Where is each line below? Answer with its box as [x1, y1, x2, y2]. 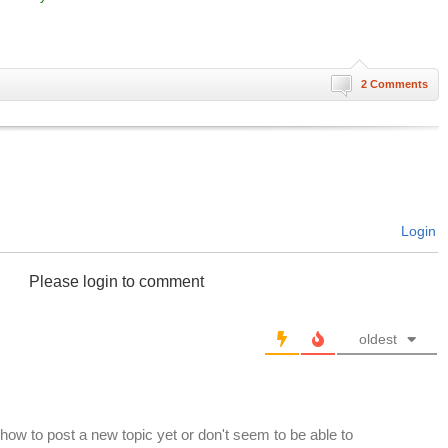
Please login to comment [29, 273, 204, 290]
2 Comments [361, 78, 428, 90]
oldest [358, 331, 397, 347]
